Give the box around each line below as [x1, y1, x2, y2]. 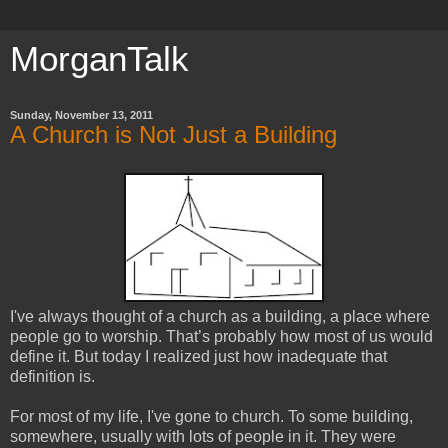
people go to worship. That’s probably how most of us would [10, 327, 433, 345]
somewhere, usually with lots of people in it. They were [10, 427, 396, 445]
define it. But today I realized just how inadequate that [10, 347, 387, 365]
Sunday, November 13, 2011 [10, 109, 153, 121]
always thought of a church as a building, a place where [34, 307, 430, 325]
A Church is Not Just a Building [10, 121, 337, 148]
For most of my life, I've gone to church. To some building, [10, 407, 413, 425]
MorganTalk [10, 40, 189, 78]
